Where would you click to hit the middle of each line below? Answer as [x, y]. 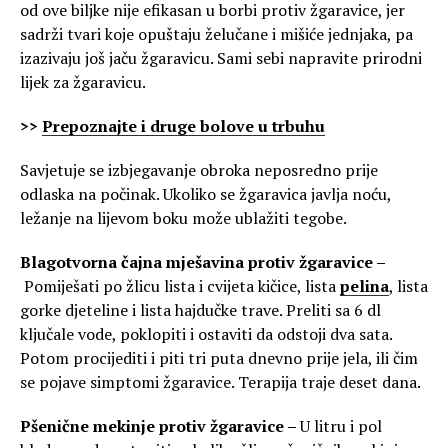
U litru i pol [341, 425]
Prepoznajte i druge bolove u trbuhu [183, 125]
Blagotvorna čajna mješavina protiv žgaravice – [203, 261]
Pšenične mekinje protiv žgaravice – [160, 425]
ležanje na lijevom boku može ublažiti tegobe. [183, 217]
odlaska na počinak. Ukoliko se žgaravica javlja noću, [205, 193]
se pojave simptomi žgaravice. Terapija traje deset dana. [220, 381]
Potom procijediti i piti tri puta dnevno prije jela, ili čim [219, 357]
